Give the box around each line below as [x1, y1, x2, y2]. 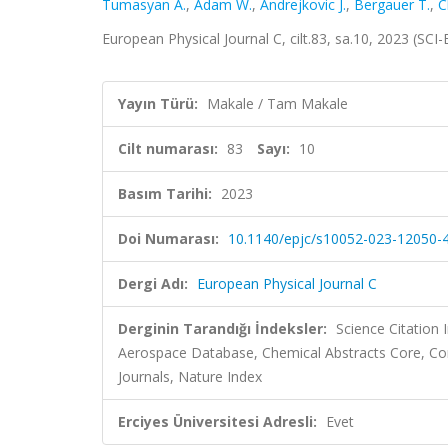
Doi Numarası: [118, 229, 219, 248]
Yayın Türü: [118, 94, 198, 113]
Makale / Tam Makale [207, 94, 348, 113]
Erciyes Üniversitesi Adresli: [118, 412, 317, 431]
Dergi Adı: [118, 274, 188, 293]
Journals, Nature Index [118, 367, 262, 386]
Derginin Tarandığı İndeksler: [118, 319, 327, 338]
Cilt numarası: [118, 139, 218, 158]
